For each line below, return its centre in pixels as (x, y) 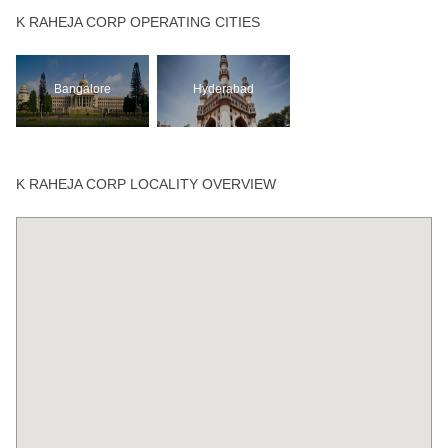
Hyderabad (224, 88)
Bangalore (82, 88)
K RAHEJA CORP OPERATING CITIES (137, 21)
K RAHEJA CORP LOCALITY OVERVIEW (145, 183)
